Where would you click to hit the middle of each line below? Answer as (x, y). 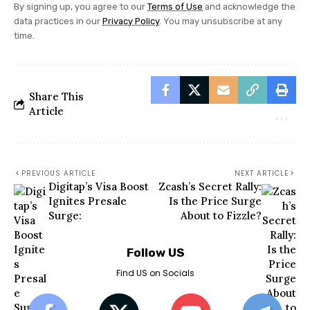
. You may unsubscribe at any (221, 21)
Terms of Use (175, 7)
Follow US (155, 253)
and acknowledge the (249, 7)
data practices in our (58, 21)
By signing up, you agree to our (81, 7)
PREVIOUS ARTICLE (58, 174)
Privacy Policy (131, 21)
